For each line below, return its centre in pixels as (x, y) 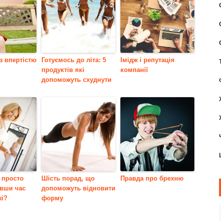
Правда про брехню (152, 178)
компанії (134, 70)
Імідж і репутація (147, 60)
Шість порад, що (68, 178)
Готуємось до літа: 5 (74, 60)
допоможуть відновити (78, 188)
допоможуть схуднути (76, 79)
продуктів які (63, 70)
